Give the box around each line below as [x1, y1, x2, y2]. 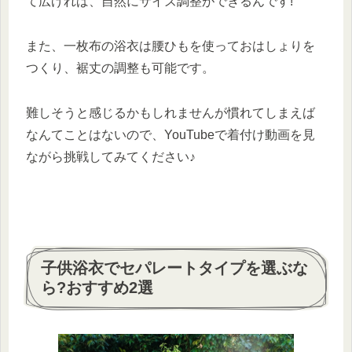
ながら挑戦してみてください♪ [26, 149, 196, 163]
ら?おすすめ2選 [41, 279, 153, 297]
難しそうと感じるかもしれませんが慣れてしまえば [26, 105, 315, 119]
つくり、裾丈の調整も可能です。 [26, 61, 214, 75]
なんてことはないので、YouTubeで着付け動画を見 [26, 127, 315, 141]
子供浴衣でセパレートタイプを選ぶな [41, 259, 308, 277]
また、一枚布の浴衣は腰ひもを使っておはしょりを [26, 39, 315, 53]
